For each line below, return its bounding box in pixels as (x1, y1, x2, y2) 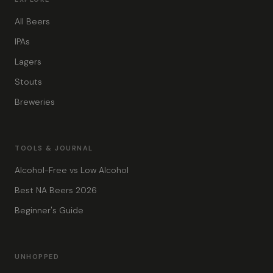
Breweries (15, 96, 55, 107)
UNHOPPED (15, 252, 59, 261)
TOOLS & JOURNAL (15, 144, 93, 152)
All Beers (15, 16, 50, 27)
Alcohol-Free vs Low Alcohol (15, 165, 129, 175)
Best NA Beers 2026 (15, 185, 97, 196)
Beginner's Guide (15, 205, 83, 216)
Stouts (15, 76, 42, 87)
